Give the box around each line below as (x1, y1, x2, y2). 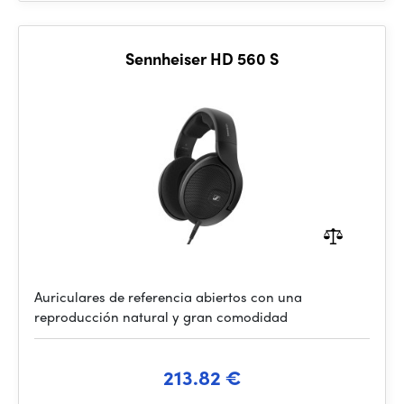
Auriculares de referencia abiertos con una (34, 287, 302, 307)
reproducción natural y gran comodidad (34, 307, 288, 326)
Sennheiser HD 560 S (125, 47, 279, 69)
